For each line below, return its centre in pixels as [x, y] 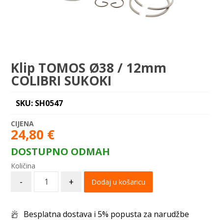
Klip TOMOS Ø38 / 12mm [89, 68]
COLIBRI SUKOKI [61, 81]
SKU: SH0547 [40, 103]
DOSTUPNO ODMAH [61, 151]
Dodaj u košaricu [119, 182]
